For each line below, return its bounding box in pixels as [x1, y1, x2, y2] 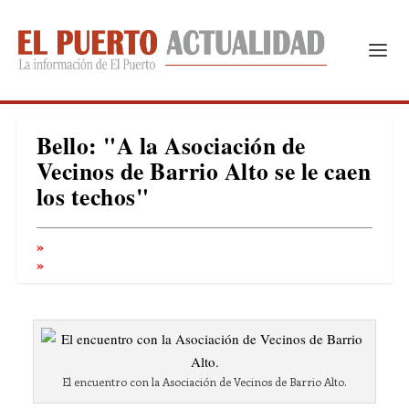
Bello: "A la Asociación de [36, 128, 306, 163]
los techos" [36, 179, 150, 214]
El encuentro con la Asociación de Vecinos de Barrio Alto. [62, 374, 347, 389]
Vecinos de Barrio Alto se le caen [36, 153, 372, 188]
